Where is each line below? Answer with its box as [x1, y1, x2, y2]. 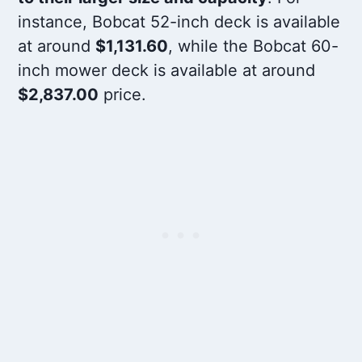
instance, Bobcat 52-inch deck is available [18, 12, 341, 32]
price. [99, 85, 147, 105]
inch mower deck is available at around [18, 61, 316, 81]
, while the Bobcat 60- [168, 36, 339, 57]
